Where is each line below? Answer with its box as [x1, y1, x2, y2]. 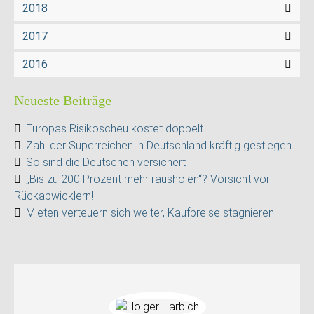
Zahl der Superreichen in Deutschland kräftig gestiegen [26, 139, 292, 152]
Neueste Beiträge [14, 93, 111, 108]
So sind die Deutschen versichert [26, 156, 186, 169]
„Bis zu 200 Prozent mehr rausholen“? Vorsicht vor [26, 172, 270, 186]
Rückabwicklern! [14, 189, 93, 203]
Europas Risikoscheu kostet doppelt [26, 122, 203, 135]
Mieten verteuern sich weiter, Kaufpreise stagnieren [26, 206, 274, 219]
